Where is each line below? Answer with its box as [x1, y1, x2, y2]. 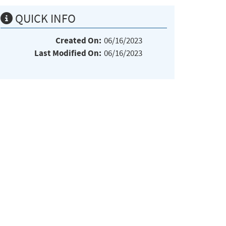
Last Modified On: [34, 47, 101, 59]
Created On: [55, 34, 101, 46]
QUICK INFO [13, 11, 76, 26]
